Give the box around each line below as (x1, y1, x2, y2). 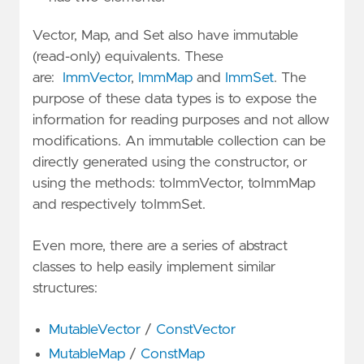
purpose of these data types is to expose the (32, 91, 317, 106)
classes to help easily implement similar (32, 260, 275, 275)
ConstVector (156, 323, 236, 338)
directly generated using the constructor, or (32, 154, 307, 170)
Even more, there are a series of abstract (32, 239, 288, 254)
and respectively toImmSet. (32, 197, 206, 212)
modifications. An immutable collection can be (32, 133, 326, 149)
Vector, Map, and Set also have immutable (32, 28, 298, 43)
